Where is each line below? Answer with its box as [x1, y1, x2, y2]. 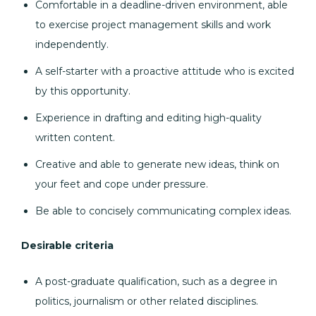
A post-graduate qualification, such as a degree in [35, 275, 277, 288]
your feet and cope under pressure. [35, 178, 208, 190]
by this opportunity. [35, 85, 130, 97]
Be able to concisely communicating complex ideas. [35, 205, 291, 217]
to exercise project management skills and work [35, 18, 271, 31]
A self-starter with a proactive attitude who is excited [35, 65, 294, 78]
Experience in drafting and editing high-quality [35, 111, 262, 124]
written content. [35, 131, 115, 144]
